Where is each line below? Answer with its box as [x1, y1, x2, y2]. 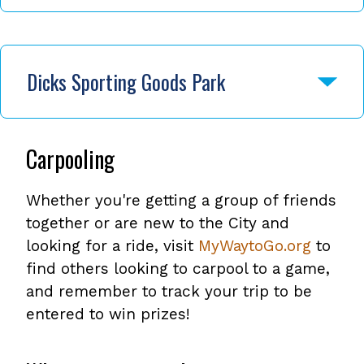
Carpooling [26, 142, 115, 176]
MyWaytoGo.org [198, 236, 311, 256]
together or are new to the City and [26, 214, 289, 233]
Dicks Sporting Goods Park [27, 67, 225, 97]
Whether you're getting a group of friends [26, 191, 336, 210]
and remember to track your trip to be [26, 282, 312, 301]
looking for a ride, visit [26, 236, 198, 256]
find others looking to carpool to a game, [26, 259, 330, 279]
